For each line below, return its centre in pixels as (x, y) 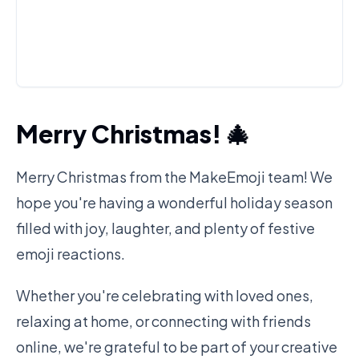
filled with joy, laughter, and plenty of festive (165, 228)
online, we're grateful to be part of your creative (177, 347)
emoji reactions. (71, 254)
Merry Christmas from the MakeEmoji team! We (174, 177)
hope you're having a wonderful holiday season (174, 202)
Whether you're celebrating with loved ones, (165, 295)
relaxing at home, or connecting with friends (163, 321)
